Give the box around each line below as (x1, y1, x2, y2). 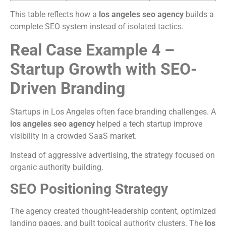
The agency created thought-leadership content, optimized (10, 206, 216, 216)
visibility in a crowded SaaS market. (10, 131, 137, 141)
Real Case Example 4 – (10, 40, 175, 60)
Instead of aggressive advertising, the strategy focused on (10, 150, 215, 160)
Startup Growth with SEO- (10, 59, 197, 79)
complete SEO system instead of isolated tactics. (10, 22, 184, 32)
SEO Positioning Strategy (10, 181, 168, 198)
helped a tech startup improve (95, 119, 202, 129)
